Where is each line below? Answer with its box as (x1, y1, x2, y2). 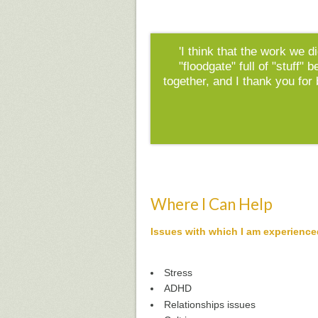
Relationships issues (164, 298, 256, 310)
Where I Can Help (150, 194, 273, 214)
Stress (164, 267, 192, 279)
